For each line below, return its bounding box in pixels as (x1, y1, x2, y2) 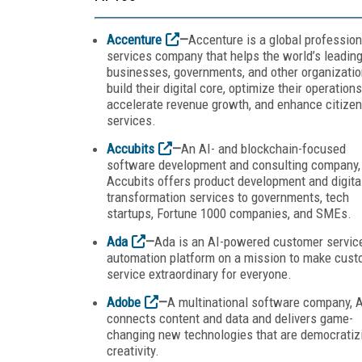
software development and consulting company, (107, 156, 360, 173)
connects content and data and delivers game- (107, 309, 353, 326)
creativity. (107, 342, 159, 359)
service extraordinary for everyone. (107, 265, 292, 282)
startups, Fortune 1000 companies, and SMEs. (107, 204, 351, 221)
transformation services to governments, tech (107, 188, 349, 205)
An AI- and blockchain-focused (181, 140, 346, 157)
